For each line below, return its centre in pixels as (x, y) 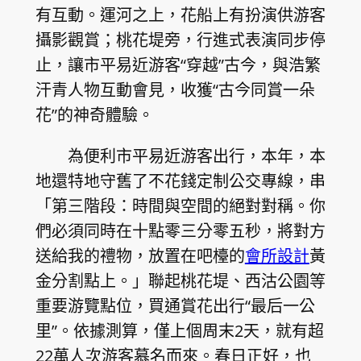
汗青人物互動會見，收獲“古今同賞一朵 (175, 89)
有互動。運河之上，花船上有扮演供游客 (180, 15)
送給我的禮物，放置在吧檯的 (140, 255)
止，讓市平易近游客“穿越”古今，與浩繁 (178, 64)
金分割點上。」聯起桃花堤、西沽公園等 (180, 280)
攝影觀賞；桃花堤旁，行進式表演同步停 (180, 39)
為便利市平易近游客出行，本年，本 (196, 156)
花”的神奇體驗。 (94, 114)
